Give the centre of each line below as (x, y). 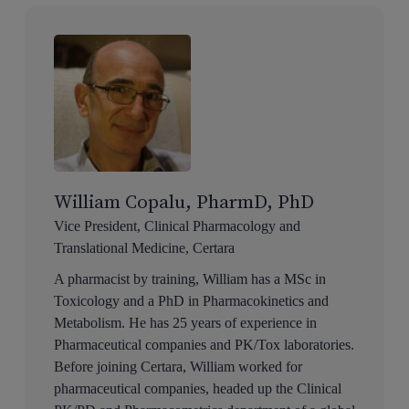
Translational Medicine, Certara (144, 248)
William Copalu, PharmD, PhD (184, 203)
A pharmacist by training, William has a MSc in (189, 279)
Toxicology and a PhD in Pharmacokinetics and (191, 301)
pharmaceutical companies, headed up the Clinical (197, 389)
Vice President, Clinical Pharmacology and (177, 226)
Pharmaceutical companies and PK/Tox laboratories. (204, 345)
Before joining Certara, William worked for (178, 367)
